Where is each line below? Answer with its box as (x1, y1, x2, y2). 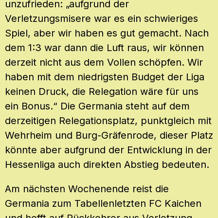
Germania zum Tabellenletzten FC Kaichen (5, 198, 201, 210)
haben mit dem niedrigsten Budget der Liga (5, 71, 204, 83)
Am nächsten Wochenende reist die (5, 183, 169, 195)
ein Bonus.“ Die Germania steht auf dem (5, 100, 190, 112)
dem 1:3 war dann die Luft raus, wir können (5, 42, 204, 54)
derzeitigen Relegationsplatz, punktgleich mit (5, 115, 212, 127)
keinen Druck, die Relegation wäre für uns (5, 86, 199, 98)
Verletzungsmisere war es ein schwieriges (5, 13, 198, 25)
